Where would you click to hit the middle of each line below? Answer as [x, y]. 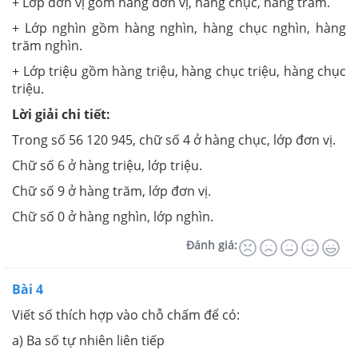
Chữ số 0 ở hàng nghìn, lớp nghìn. [113, 217]
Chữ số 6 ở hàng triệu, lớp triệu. [107, 165]
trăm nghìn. [47, 46]
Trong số [40, 140]
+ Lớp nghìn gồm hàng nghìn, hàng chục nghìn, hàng [179, 28]
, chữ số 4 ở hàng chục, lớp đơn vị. [234, 140]
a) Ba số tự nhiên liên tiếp [88, 340]
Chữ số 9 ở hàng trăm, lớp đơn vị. [111, 191]
